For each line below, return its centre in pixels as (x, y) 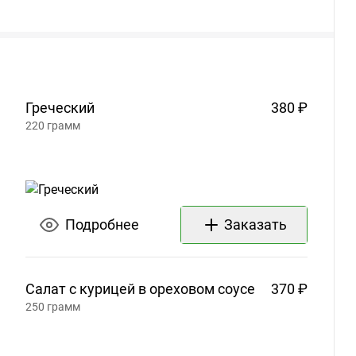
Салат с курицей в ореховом (120, 289)
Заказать (255, 225)
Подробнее (102, 225)
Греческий (60, 107)
